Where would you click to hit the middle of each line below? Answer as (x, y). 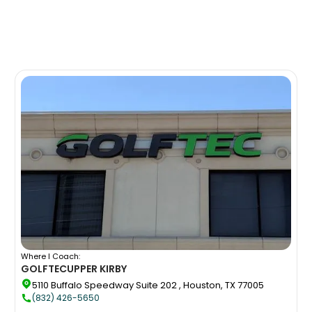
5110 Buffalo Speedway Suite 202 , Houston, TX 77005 (148, 285)
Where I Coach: (51, 256)
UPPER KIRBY (97, 268)
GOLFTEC (44, 268)
